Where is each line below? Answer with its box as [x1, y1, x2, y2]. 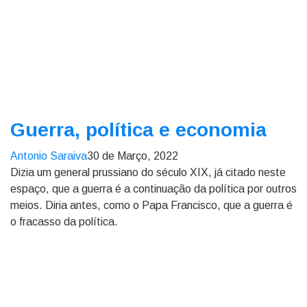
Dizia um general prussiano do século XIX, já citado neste [10, 167, 286, 178]
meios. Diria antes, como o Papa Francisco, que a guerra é [10, 199, 293, 211]
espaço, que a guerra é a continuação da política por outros [10, 183, 297, 195]
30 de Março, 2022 [87, 150, 178, 162]
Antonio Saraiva [10, 150, 87, 162]
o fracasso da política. [10, 216, 118, 228]
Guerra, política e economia [10, 119, 267, 140]
